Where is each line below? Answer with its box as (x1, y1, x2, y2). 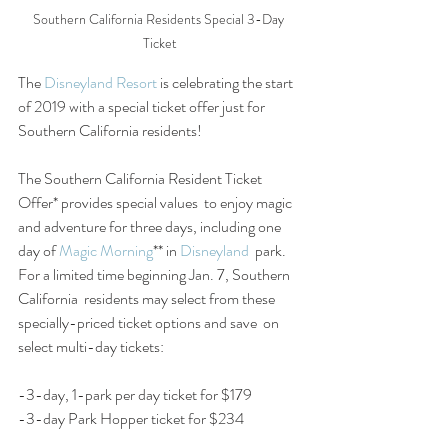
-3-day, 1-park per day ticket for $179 (18, 382, 252, 406)
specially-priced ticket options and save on (18, 310, 282, 334)
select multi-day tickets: (18, 334, 164, 358)
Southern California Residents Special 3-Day (33, 8, 287, 29)
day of (18, 238, 59, 262)
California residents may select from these (18, 286, 278, 310)
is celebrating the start (157, 70, 296, 94)
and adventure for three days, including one (18, 214, 284, 238)
